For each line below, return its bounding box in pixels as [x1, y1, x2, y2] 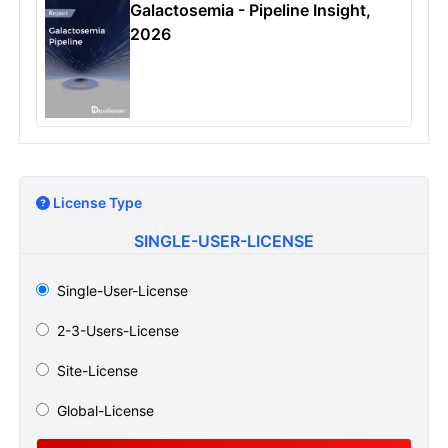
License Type [49, 194, 142, 212]
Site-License [56, 362, 138, 380]
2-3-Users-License [56, 322, 179, 340]
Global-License [56, 402, 154, 420]
